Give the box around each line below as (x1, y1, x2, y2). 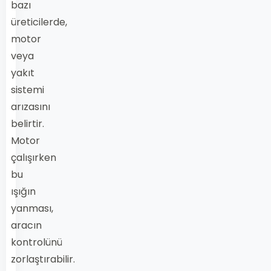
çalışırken (11, 151, 56, 165)
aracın (11, 218, 42, 232)
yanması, (11, 201, 53, 215)
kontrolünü (11, 235, 62, 249)
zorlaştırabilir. (11, 252, 75, 266)
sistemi (11, 83, 44, 97)
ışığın (11, 184, 36, 198)
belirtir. (11, 117, 44, 131)
